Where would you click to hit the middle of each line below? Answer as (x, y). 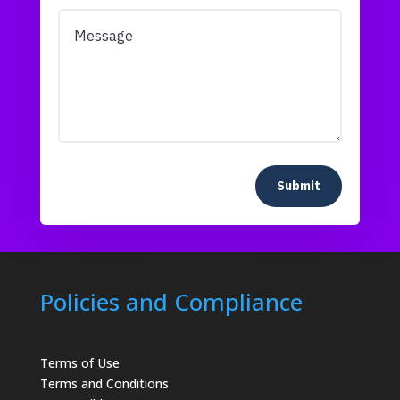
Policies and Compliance (171, 302)
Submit (299, 186)
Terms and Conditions (104, 384)
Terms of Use (79, 363)
